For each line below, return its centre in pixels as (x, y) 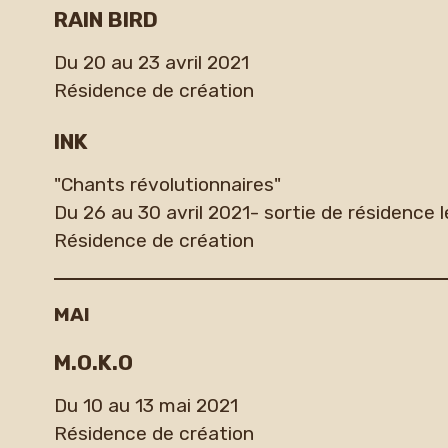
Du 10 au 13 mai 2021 (145, 406)
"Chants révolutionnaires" (167, 185)
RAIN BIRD (105, 19)
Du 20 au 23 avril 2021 (151, 63)
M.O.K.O (93, 362)
